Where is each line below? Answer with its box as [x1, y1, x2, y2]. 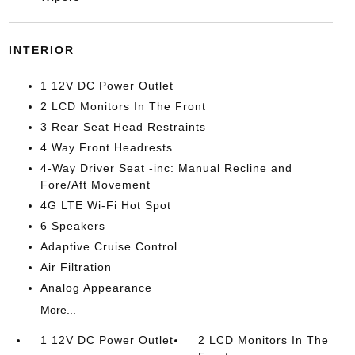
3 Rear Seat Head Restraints [40, 120, 206, 134]
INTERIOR [8, 44, 74, 57]
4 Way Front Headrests [40, 141, 173, 155]
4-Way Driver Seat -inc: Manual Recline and [40, 162, 292, 175]
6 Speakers [40, 219, 105, 233]
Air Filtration [40, 261, 112, 274]
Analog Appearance [40, 281, 152, 295]
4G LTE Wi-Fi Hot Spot [40, 199, 171, 212]
